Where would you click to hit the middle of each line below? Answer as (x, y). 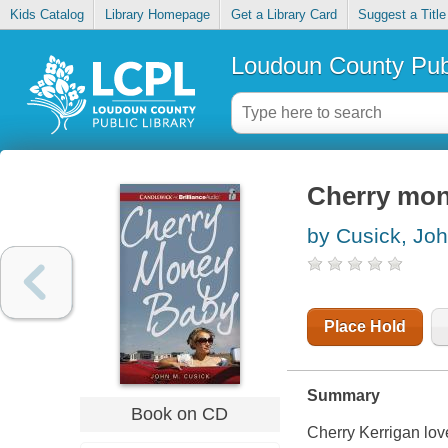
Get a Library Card (283, 15)
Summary (343, 396)
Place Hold (364, 327)
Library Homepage (157, 15)
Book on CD (180, 413)
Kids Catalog (46, 15)
